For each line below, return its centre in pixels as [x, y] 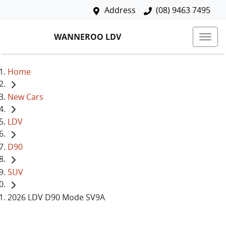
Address [120, 10]
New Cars [25, 97]
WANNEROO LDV [88, 37]
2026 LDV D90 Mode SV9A [56, 197]
